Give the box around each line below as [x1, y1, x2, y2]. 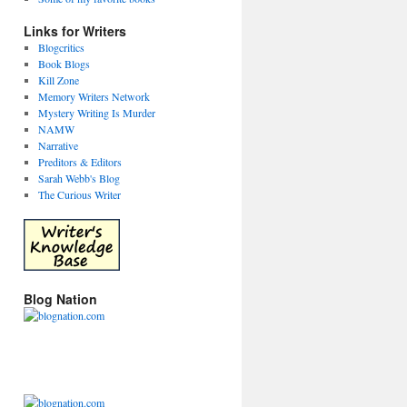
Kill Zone [37, 73, 79, 87]
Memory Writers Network [37, 89, 150, 104]
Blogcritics [37, 40, 84, 55]
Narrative [37, 138, 78, 153]
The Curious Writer [37, 187, 121, 202]
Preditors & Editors [37, 154, 122, 169]
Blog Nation [24, 290, 97, 308]
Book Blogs [37, 56, 90, 71]
